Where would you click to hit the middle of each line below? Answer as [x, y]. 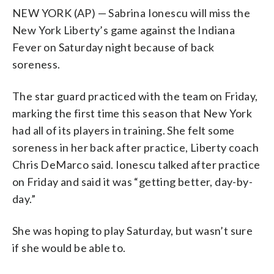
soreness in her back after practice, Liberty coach [135, 147]
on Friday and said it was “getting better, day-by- [132, 181]
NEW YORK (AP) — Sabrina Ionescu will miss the [131, 13]
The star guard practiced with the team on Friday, [135, 96]
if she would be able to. [69, 247]
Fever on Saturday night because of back [113, 47]
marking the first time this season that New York [132, 113]
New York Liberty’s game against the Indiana [124, 30]
